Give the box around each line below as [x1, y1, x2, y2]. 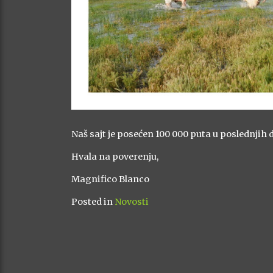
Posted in [71, 196, 115, 208]
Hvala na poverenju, [71, 151, 158, 163]
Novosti [115, 196, 149, 208]
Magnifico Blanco [71, 174, 149, 185]
